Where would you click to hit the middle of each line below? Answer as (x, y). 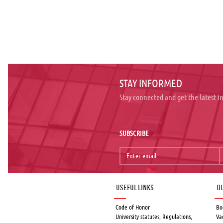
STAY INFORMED (151, 83)
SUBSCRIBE (134, 133)
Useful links (135, 188)
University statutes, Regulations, (154, 216)
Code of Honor (133, 207)
